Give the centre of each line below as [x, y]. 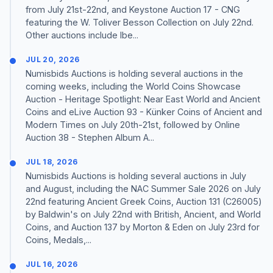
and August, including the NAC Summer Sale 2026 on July [143, 189]
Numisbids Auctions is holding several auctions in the [134, 73]
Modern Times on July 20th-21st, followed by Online [133, 124]
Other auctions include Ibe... [82, 35]
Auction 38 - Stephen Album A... [90, 137]
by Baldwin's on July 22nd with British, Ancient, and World [143, 214]
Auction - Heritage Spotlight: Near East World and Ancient [143, 99]
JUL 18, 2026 [52, 161]
